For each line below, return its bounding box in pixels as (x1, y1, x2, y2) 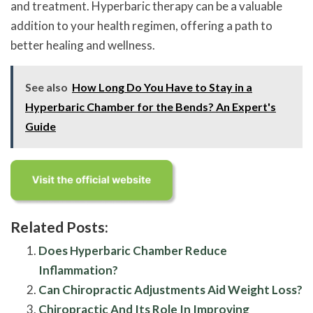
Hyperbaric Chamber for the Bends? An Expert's (25, 99, 276, 113)
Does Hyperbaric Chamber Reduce (38, 242, 227, 258)
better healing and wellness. (10, 37, 155, 52)
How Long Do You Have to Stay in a (72, 80, 252, 94)
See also (25, 80, 68, 94)
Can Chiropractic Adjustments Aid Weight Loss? (38, 282, 303, 297)
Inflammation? (38, 262, 118, 277)
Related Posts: (10, 217, 108, 236)
